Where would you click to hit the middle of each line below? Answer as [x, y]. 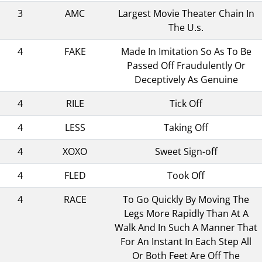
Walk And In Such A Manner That [186, 227]
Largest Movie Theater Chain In [186, 13]
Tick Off [186, 103]
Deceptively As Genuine [186, 79]
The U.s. [186, 27]
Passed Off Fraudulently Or [186, 65]
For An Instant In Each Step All [186, 241]
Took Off [186, 175]
